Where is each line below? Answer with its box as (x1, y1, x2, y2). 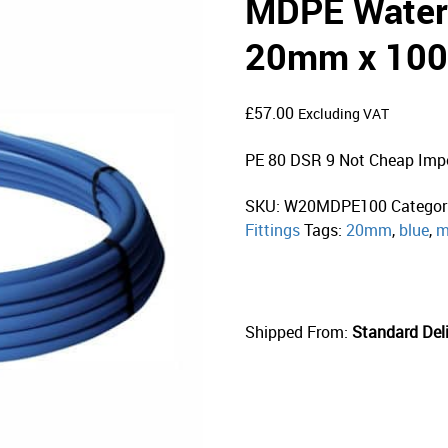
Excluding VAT (298, 104, 390, 123)
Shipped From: (245, 320, 349, 343)
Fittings (245, 218, 301, 241)
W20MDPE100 (284, 194, 388, 217)
